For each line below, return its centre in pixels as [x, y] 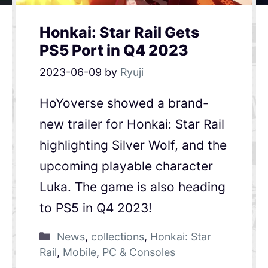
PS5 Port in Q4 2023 [114, 50]
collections [117, 236]
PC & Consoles [138, 252]
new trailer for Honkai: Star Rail [132, 124]
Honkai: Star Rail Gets [119, 32]
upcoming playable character [126, 166]
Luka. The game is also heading [132, 187]
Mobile [79, 252]
